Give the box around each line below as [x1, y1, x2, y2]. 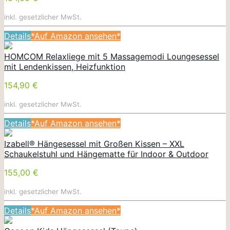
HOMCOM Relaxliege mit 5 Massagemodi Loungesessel [4, 51, 219, 62]
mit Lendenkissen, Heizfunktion [4, 61, 125, 72]
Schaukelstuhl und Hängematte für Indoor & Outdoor [4, 148, 208, 159]
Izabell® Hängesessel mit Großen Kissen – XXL [4, 138, 184, 149]
